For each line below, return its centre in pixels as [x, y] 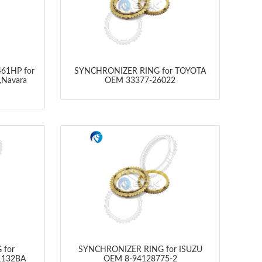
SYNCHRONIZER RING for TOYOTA [140, 72]
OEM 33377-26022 [140, 81]
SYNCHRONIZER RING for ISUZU [140, 249]
